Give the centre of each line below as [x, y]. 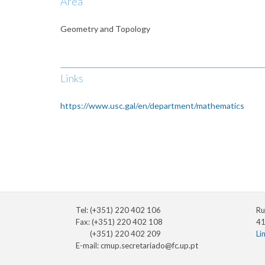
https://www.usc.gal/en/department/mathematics [152, 106]
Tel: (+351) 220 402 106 [118, 210]
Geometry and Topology [105, 29]
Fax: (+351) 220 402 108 [119, 222]
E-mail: [88, 246]
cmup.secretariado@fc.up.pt [149, 246]
